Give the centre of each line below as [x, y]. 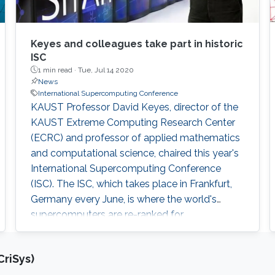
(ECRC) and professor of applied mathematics [135, 137]
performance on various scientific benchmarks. [135, 245]
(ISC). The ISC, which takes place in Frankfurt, [131, 184]
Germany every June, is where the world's [123, 199]
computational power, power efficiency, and [128, 230]
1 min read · [58, 70]
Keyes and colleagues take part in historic [137, 44]
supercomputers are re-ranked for [107, 214]
